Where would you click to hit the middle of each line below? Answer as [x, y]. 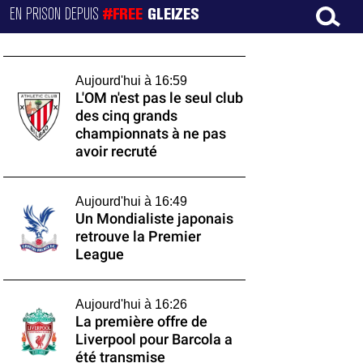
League [99, 254]
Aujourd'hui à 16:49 [131, 201]
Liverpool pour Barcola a [154, 340]
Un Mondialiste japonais [154, 219]
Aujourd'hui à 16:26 [131, 304]
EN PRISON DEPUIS [57, 15]
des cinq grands [126, 116]
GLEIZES [174, 15]
